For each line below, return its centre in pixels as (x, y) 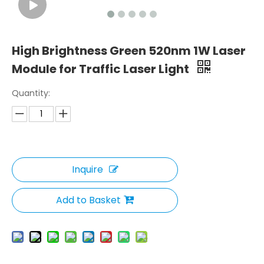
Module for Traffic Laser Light (102, 69)
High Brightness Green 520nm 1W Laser (129, 50)
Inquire (87, 169)
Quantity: (31, 93)
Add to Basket (88, 200)
